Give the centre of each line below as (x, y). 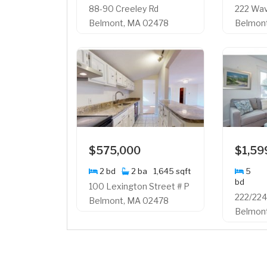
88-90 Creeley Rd (124, 9)
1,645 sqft (172, 171)
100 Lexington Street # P (139, 186)
